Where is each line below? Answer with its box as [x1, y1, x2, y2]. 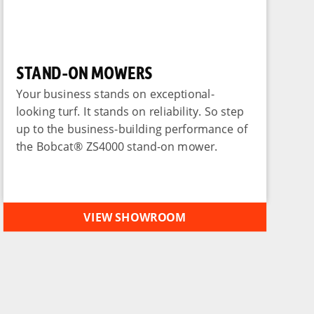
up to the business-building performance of [16, 121, 248, 137]
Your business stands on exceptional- [16, 86, 215, 101]
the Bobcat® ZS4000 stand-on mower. [16, 138, 219, 154]
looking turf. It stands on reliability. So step [16, 103, 245, 118]
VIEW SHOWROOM [83, 209, 186, 225]
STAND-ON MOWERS [16, 60, 153, 83]
